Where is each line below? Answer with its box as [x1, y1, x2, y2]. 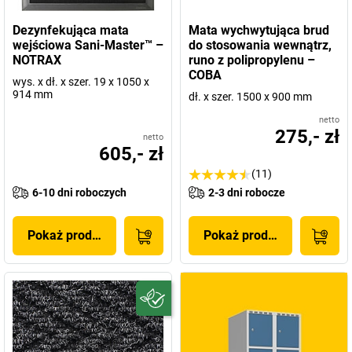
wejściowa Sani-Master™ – [13, 38, 163, 53]
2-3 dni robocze [208, 186, 285, 199]
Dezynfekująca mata [13, 23, 129, 38]
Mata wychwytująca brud [189, 23, 329, 38]
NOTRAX [13, 53, 61, 68]
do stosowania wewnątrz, [189, 38, 332, 53]
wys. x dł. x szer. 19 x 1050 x [13, 75, 149, 88]
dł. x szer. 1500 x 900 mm [189, 90, 312, 103]
